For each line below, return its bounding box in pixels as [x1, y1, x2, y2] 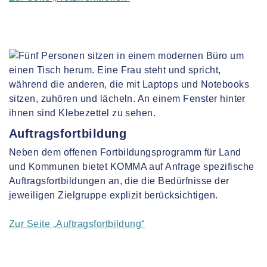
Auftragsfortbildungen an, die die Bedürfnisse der [9, 176, 229, 186]
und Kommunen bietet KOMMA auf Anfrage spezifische [9, 162, 254, 172]
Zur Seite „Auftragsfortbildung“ [9, 219, 145, 229]
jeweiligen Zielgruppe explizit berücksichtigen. [9, 190, 218, 200]
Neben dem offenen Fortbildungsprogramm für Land [9, 147, 241, 157]
